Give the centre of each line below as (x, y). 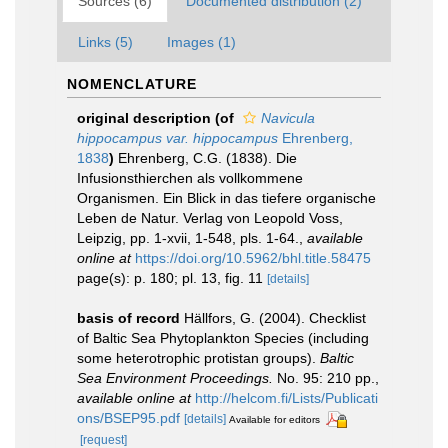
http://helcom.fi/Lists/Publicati (286, 398)
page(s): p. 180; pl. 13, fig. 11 (172, 278)
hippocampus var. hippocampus (177, 138)
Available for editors (274, 419)
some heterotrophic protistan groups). (198, 358)
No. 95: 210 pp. (324, 378)
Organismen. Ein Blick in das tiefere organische (226, 198)
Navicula (288, 118)
